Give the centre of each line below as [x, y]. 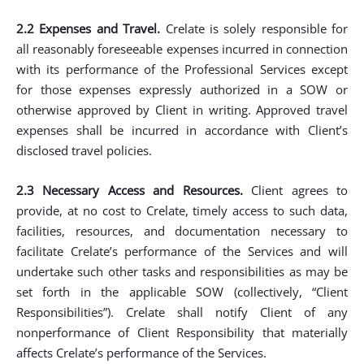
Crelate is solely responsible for [254, 28]
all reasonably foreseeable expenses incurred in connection [182, 49]
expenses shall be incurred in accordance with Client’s [182, 130]
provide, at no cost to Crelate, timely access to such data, [182, 210]
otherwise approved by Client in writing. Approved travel [182, 110]
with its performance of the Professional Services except [182, 69]
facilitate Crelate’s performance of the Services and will [182, 251]
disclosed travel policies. [84, 150]
